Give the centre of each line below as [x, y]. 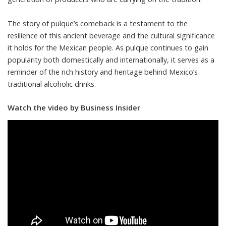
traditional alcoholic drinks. [52, 84]
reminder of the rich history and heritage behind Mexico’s [103, 72]
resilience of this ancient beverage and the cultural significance [111, 36]
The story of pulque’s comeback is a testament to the [98, 23]
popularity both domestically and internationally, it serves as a [111, 60]
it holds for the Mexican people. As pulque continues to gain [108, 48]
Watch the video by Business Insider [74, 107]
